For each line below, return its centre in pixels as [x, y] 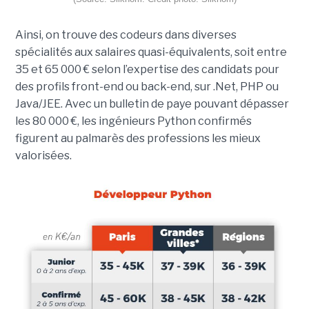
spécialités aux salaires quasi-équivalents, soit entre [151, 52]
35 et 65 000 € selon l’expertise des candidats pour [147, 69]
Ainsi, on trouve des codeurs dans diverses [126, 35]
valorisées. [43, 156]
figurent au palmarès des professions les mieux [138, 138]
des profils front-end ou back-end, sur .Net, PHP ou [147, 87]
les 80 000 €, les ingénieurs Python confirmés [133, 121]
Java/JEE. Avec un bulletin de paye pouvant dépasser [152, 104]
